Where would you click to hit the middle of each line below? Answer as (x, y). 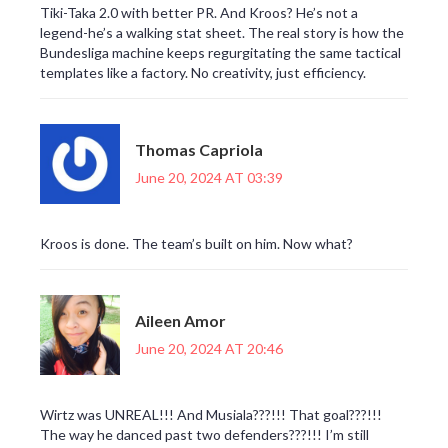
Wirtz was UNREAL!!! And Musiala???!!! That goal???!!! (211, 415)
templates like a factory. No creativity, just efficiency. (203, 73)
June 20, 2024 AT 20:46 (209, 348)
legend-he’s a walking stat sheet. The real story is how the (222, 33)
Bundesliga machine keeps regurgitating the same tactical (220, 53)
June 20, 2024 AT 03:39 (209, 177)
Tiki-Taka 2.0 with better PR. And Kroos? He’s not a (199, 13)
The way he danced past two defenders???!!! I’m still (204, 435)
